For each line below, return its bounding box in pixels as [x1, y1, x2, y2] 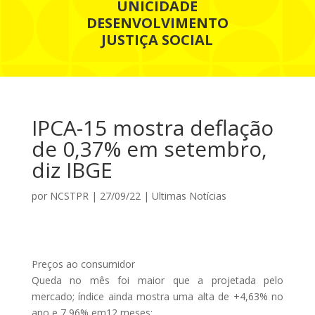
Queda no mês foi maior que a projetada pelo [31, 273, 284, 287]
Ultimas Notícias [151, 188, 226, 202]
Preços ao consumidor [31, 257, 135, 271]
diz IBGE [31, 155, 112, 184]
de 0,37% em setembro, [31, 134, 267, 163]
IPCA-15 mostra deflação [31, 112, 274, 142]
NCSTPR [49, 188, 89, 202]
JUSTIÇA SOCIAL [101, 30, 214, 49]
